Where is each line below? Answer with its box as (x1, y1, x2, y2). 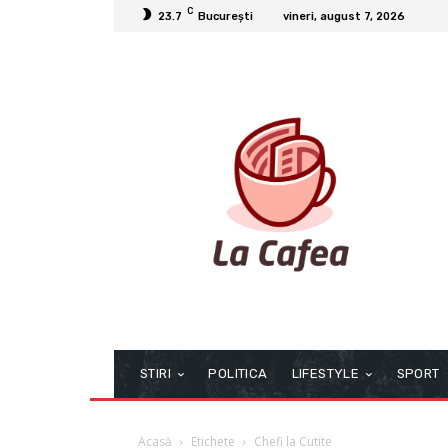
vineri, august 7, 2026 (283, 9, 405, 23)
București (198, 9, 253, 23)
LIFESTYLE (291, 366, 360, 382)
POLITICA (208, 366, 268, 382)
